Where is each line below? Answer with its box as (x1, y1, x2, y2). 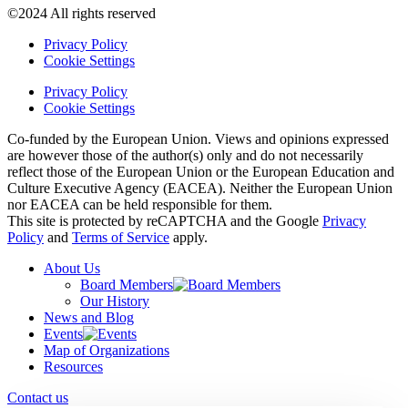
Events (44, 326, 83, 342)
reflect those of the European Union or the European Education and (7, 164, 394, 180)
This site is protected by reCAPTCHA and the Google (7, 213, 322, 229)
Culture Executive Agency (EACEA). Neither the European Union (7, 180, 393, 197)
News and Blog (44, 310, 134, 326)
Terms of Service (72, 229, 169, 246)
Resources (44, 359, 103, 375)
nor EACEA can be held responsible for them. (7, 197, 272, 213)
